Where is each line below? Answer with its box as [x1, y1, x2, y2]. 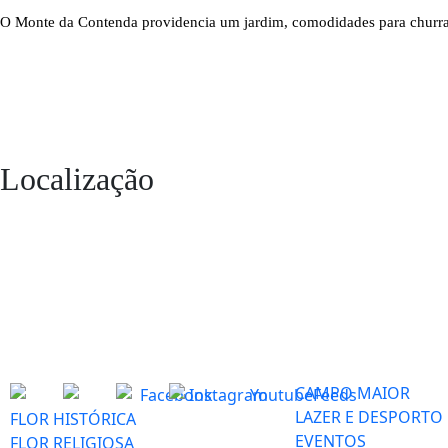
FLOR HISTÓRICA [10, 407, 136, 430]
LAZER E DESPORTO [295, 406, 443, 428]
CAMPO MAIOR [295, 382, 410, 404]
